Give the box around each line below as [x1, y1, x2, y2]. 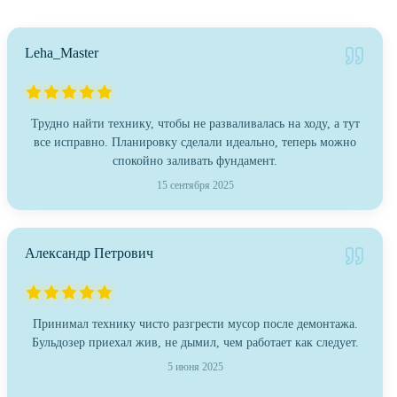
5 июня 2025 [167, 361, 223, 374]
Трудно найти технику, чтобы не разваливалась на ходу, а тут [30, 117, 360, 131]
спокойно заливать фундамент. [113, 154, 277, 168]
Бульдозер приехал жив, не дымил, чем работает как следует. [31, 336, 359, 350]
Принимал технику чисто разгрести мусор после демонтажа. [32, 317, 358, 331]
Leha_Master [25, 45, 98, 61]
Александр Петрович [25, 245, 153, 261]
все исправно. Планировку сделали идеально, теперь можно [34, 136, 356, 150]
